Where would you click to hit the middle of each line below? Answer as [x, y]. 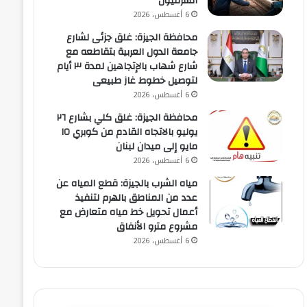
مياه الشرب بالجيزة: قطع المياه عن [127, 184]
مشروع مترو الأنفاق [157, 227]
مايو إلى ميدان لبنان [157, 147]
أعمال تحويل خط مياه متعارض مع [129, 213]
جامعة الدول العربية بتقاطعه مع [132, 52]
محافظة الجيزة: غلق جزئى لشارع [132, 38]
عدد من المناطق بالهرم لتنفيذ [137, 198]
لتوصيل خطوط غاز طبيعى [145, 81]
